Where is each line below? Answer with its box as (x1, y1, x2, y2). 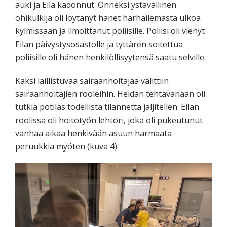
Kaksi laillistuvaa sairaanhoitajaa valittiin (15, 75, 169, 87)
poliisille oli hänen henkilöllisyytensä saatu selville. (15, 52, 206, 63)
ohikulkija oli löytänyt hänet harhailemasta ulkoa (15, 12, 201, 24)
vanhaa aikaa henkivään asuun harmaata (15, 128, 172, 139)
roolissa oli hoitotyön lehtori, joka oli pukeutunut (15, 115, 203, 126)
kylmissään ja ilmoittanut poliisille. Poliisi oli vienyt (15, 25, 205, 37)
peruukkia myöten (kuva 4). (15, 141, 119, 153)
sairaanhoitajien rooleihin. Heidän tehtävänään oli (15, 88, 205, 100)
